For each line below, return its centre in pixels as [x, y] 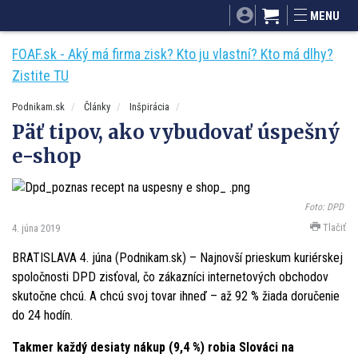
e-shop [47, 156]
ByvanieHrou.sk [150, 27]
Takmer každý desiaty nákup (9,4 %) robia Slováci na [153, 347]
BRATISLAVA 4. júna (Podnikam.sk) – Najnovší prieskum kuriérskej [177, 257]
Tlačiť [333, 227]
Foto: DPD [324, 207]
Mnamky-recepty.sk [308, 8]
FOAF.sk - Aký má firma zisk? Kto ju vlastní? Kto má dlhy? [173, 54]
